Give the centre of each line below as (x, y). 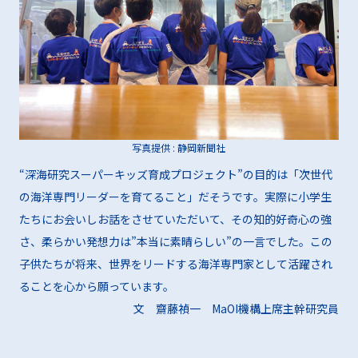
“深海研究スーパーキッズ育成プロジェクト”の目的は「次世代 (175, 175)
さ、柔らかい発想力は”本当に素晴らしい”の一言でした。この (175, 242)
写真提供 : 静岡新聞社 (179, 148)
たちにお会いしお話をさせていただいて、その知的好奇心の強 (175, 219)
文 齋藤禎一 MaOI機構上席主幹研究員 (237, 309)
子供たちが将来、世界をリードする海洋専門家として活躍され (175, 264)
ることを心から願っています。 (96, 286)
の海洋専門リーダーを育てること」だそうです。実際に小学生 (175, 197)
